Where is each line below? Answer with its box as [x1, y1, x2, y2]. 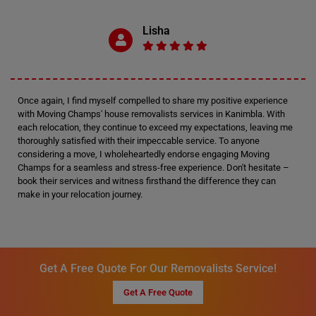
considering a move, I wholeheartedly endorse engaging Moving [18, 149, 269, 159]
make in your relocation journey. [18, 189, 142, 200]
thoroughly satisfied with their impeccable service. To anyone [18, 135, 260, 146]
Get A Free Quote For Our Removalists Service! [39, 262, 276, 275]
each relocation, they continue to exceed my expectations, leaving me [18, 122, 293, 133]
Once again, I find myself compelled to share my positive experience [18, 95, 288, 106]
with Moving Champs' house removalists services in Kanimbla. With [18, 109, 285, 119]
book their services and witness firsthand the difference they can [18, 176, 276, 186]
